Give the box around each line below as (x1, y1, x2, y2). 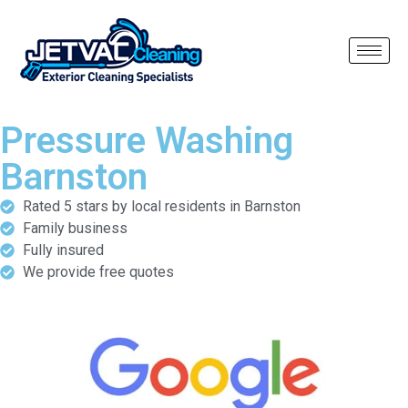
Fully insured (23, 241, 104, 259)
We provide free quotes (23, 263, 174, 280)
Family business (23, 219, 127, 237)
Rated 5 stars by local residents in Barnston (23, 198, 301, 215)
